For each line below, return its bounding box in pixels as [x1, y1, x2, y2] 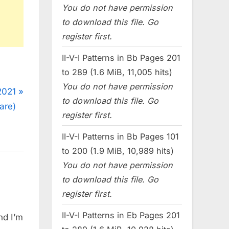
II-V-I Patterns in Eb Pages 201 [62, 210, 180, 220]
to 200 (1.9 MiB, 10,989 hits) [62, 145, 174, 156]
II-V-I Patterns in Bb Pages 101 [62, 131, 179, 142]
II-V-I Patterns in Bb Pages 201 [62, 52, 180, 63]
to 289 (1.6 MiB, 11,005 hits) [62, 66, 172, 77]
